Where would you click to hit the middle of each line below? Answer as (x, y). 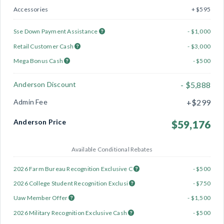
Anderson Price (40, 122)
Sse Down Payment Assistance (56, 31)
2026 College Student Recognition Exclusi (71, 183)
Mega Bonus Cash (39, 61)
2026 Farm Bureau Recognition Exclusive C (74, 168)
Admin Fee (30, 101)
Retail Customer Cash (44, 46)
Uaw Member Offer (41, 198)
